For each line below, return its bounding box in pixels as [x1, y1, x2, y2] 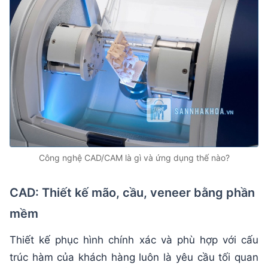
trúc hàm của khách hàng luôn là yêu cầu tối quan [10, 251, 258, 263]
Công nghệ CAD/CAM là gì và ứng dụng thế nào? [38, 152, 230, 163]
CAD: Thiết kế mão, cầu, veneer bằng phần [10, 185, 255, 200]
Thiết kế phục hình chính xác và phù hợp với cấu [10, 233, 258, 246]
